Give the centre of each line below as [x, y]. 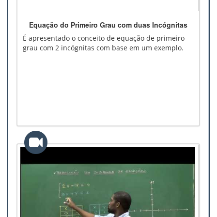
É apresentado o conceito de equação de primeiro [104, 38]
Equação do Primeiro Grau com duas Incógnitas [108, 25]
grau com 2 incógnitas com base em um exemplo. [103, 48]
